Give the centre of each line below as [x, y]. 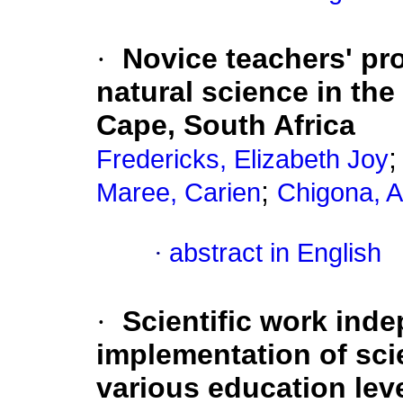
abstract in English [275, 253]
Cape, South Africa [226, 125]
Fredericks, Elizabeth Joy [242, 160]
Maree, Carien [179, 193]
